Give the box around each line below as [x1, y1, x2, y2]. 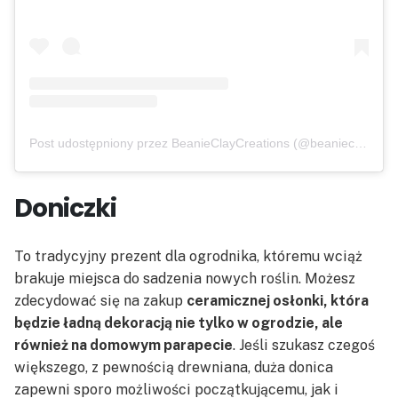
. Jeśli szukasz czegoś [233, 337, 375, 354]
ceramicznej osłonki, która [187, 292, 369, 310]
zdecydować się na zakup [14, 292, 187, 310]
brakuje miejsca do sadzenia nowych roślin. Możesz [14, 270, 355, 288]
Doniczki [14, 191, 116, 227]
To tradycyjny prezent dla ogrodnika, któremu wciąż [14, 248, 362, 266]
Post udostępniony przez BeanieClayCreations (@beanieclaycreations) [354, 136, 367, 151]
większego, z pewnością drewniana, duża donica [14, 359, 333, 377]
